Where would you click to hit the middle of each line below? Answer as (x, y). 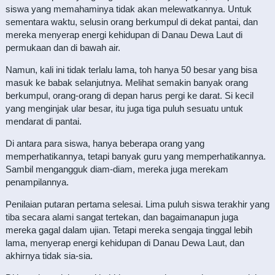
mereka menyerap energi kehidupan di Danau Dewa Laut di (124, 35)
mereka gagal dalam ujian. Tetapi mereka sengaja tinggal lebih (129, 230)
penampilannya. (37, 182)
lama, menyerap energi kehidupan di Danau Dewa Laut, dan (125, 243)
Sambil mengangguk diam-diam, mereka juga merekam (117, 169)
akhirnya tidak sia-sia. (49, 256)
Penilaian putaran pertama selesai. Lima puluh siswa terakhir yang (137, 204)
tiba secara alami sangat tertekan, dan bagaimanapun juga (122, 217)
